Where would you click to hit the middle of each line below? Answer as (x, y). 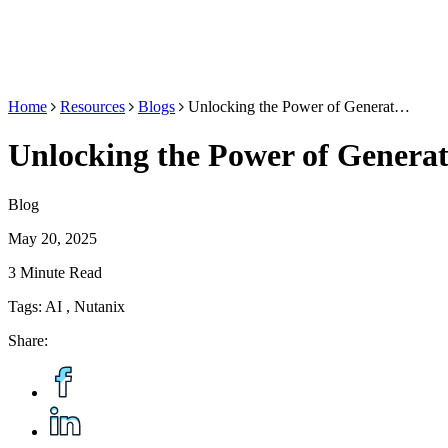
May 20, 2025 (52, 238)
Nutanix (99, 306)
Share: (28, 340)
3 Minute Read (55, 272)
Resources (92, 106)
